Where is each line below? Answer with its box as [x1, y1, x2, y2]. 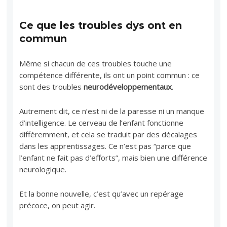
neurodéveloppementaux [84, 81, 172, 92]
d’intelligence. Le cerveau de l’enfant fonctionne [19, 117, 184, 128]
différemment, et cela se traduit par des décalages [19, 129, 198, 139]
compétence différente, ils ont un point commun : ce [19, 69, 200, 80]
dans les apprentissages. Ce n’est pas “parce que [19, 140, 192, 151]
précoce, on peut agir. [19, 200, 96, 210]
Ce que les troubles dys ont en [19, 19, 182, 31]
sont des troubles [19, 81, 84, 92]
